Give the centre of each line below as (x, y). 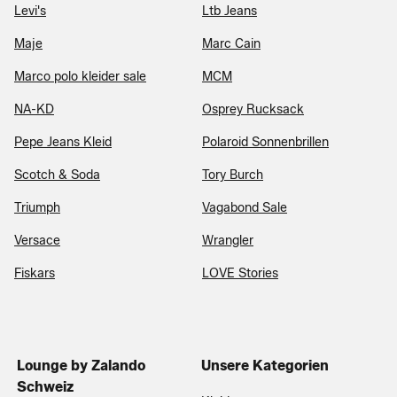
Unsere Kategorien (265, 365)
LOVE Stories (240, 273)
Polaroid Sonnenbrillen (265, 142)
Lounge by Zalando (81, 365)
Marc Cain (231, 43)
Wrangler (228, 240)
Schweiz (45, 386)
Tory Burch (233, 175)
